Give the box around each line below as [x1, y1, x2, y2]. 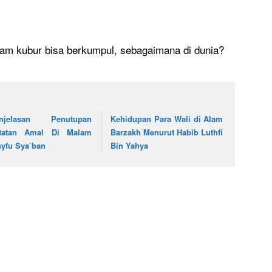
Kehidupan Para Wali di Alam [110, 112, 223, 124]
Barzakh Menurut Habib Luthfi [110, 126, 223, 138]
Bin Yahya [110, 139, 149, 151]
